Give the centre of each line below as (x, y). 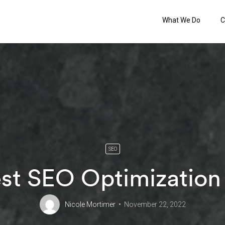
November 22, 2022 (155, 205)
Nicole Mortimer (90, 205)
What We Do (181, 20)
